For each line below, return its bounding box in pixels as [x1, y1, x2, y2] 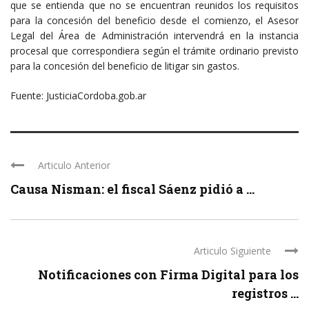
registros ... [232, 285, 299, 302]
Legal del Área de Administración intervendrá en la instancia [10, 29, 299, 43]
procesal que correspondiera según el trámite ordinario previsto [10, 44, 299, 58]
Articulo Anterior [38, 159, 110, 172]
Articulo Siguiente [194, 244, 271, 258]
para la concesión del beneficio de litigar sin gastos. [10, 59, 239, 73]
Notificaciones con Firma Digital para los [38, 266, 299, 283]
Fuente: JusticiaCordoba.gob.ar [10, 89, 146, 103]
